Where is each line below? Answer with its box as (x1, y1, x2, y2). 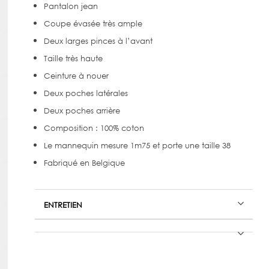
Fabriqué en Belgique (43, 158, 125, 168)
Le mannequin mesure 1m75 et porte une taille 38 (43, 141, 231, 150)
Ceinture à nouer (43, 71, 109, 80)
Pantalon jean (43, 1, 98, 11)
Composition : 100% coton (43, 123, 144, 133)
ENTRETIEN (43, 200, 82, 210)
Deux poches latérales (43, 88, 128, 98)
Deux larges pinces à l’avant (43, 36, 153, 46)
